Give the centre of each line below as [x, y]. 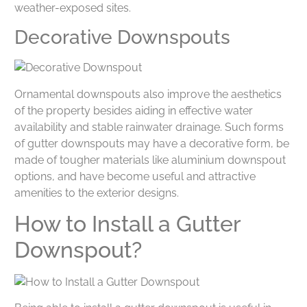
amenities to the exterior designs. [97, 193]
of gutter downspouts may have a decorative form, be [152, 143]
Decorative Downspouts [122, 38]
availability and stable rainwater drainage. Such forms [149, 127]
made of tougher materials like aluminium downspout [150, 160]
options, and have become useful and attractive [135, 176]
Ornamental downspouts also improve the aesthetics [148, 94]
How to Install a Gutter [127, 224]
